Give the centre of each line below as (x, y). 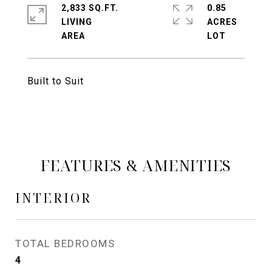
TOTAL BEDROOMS (65, 243)
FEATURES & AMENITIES (136, 165)
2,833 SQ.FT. (90, 8)
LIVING (77, 22)
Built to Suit (56, 81)
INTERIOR (53, 198)
